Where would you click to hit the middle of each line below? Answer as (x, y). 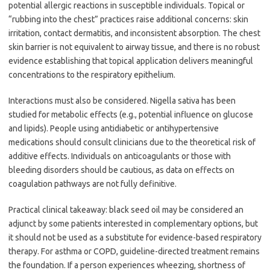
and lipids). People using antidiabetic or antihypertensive (114, 128)
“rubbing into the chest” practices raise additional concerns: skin (128, 19)
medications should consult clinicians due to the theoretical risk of (132, 142)
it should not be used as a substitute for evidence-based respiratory (135, 237)
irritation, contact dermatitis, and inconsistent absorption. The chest (134, 33)
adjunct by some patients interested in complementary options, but (133, 224)
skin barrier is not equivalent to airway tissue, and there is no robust (134, 47)
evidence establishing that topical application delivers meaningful (131, 61)
